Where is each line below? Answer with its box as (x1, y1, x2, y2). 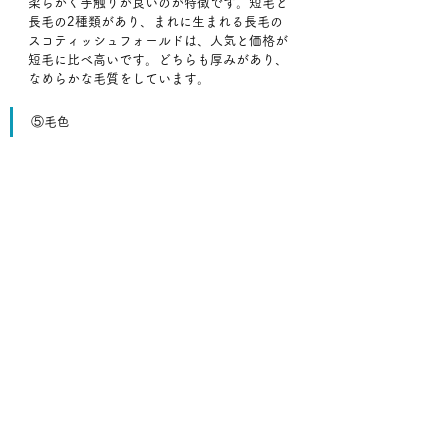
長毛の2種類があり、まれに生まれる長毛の (28, 15, 283, 29)
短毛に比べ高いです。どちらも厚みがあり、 (28, 53, 288, 67)
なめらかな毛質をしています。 (28, 72, 210, 86)
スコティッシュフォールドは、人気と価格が (28, 34, 288, 48)
